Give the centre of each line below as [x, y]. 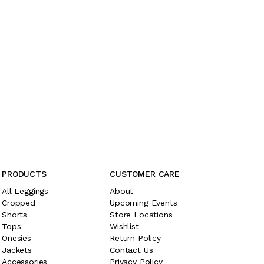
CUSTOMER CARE [145, 174]
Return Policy [135, 238]
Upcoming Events [143, 203]
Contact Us [131, 250]
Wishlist [124, 226]
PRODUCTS [24, 174]
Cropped [19, 203]
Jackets [17, 250]
